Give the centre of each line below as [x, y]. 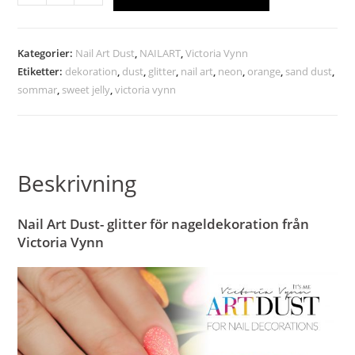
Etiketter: [42, 71]
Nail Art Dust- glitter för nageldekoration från [164, 223]
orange [264, 71]
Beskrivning [77, 183]
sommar [38, 89]
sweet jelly [86, 89]
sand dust [309, 71]
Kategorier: [47, 53]
